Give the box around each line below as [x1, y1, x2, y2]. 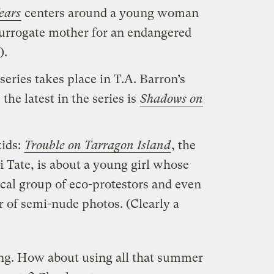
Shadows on [139, 91, 203, 106]
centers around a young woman [21, 6, 199, 20]
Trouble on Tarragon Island [24, 138, 171, 152]
